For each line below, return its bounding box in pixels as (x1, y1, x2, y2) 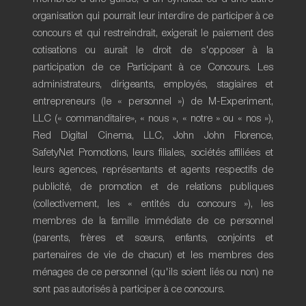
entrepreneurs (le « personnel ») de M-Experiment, (33, 96, 273, 107)
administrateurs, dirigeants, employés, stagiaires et (33, 79, 273, 89)
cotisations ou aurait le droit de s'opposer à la (33, 45, 273, 55)
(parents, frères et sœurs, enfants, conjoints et (33, 233, 273, 243)
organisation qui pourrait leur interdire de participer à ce (33, 11, 273, 21)
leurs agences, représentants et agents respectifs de (33, 165, 273, 175)
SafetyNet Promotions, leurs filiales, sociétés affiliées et (33, 148, 273, 158)
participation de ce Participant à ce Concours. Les (33, 62, 273, 72)
